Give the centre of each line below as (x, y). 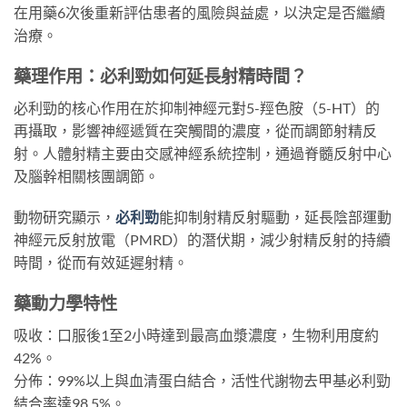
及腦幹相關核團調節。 (86, 175)
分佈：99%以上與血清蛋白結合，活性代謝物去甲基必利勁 (202, 380)
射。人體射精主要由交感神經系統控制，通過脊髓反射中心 (203, 153)
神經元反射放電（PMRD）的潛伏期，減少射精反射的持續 (202, 240)
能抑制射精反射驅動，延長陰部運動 (275, 217)
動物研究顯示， (65, 217)
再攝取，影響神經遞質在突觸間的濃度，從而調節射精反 (195, 130)
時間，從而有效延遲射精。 (101, 263)
